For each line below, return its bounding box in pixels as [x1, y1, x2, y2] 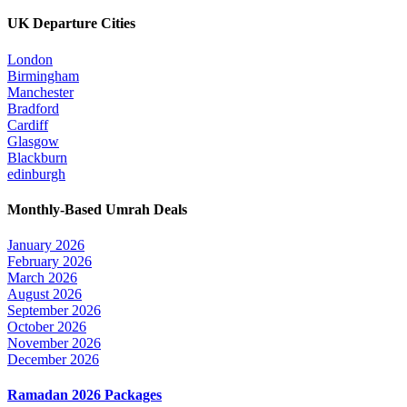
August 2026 [7, 286, 82, 303]
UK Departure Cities [7, 15, 135, 32]
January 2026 [7, 237, 84, 253]
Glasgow [7, 133, 59, 149]
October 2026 [7, 319, 86, 335]
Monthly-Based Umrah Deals [7, 201, 187, 217]
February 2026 [7, 253, 92, 270]
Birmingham [7, 67, 79, 84]
